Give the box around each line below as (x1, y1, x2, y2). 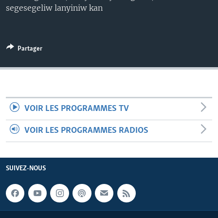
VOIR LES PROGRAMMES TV (24, 104, 129, 113)
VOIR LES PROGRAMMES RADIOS (24, 126, 148, 135)
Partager (18, 45, 42, 53)
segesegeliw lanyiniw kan (6, 3, 103, 13)
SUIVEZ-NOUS (6, 165, 46, 172)
